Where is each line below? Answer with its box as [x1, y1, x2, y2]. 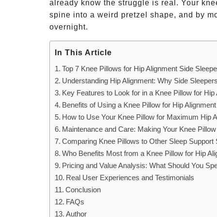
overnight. [49, 23, 88, 31]
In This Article [55, 48, 112, 57]
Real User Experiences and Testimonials [66, 173, 195, 182]
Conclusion [65, 186, 101, 194]
